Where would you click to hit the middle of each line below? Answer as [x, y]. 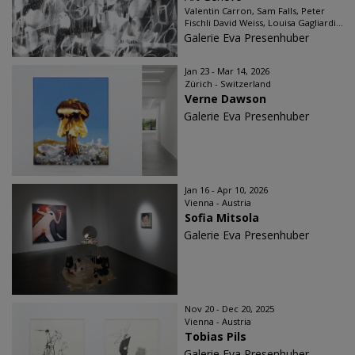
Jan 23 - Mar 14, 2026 [227, 71]
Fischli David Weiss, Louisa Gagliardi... [264, 23]
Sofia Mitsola [222, 218]
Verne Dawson [225, 99]
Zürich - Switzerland [228, 84]
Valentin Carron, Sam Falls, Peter [255, 11]
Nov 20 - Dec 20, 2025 [229, 309]
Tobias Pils [216, 336]
